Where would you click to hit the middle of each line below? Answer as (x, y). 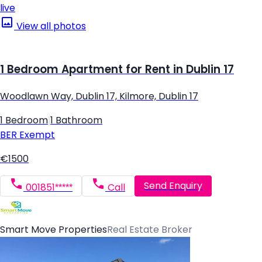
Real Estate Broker (150, 229)
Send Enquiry (173, 186)
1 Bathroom (76, 120)
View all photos (50, 26)
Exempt (36, 135)
